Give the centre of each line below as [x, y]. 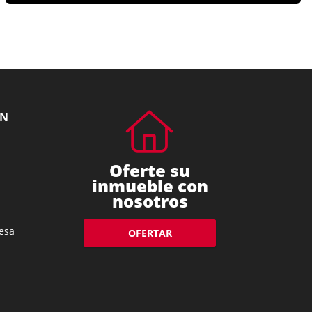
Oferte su [150, 170]
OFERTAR [150, 233]
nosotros [150, 201]
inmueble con [150, 185]
